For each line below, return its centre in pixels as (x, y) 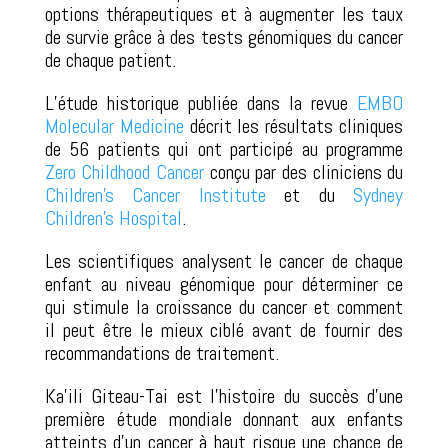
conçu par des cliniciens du (304, 171)
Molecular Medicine (114, 125)
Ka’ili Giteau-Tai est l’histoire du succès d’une (224, 395)
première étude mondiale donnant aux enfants (224, 418)
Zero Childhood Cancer (124, 171)
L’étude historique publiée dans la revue (201, 102)
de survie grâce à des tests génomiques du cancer (224, 36)
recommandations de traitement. (161, 352)
